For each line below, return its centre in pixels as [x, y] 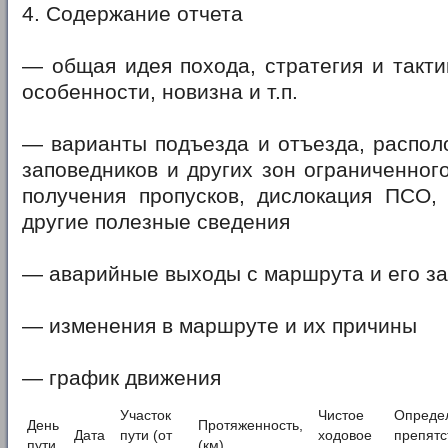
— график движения [121, 378]
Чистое [341, 415]
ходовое [345, 435]
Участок [145, 415]
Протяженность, [250, 425]
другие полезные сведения [156, 222]
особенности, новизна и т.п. [160, 92]
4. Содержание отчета [132, 14]
